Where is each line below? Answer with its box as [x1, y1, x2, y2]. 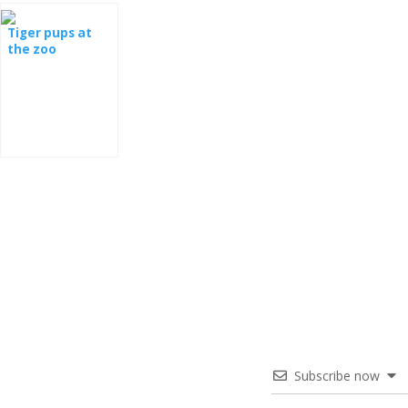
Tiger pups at [7, 24, 92, 41]
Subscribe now [294, 366, 380, 384]
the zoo [7, 40, 56, 57]
